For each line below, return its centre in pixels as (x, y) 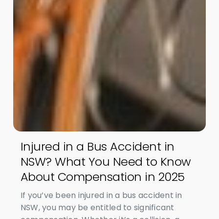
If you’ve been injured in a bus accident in (101, 195)
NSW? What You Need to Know (106, 162)
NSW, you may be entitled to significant (97, 208)
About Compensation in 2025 (102, 177)
